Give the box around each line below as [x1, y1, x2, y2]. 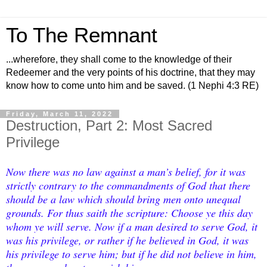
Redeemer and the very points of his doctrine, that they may [6, 67, 255, 77]
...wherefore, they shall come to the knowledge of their [6, 54, 232, 64]
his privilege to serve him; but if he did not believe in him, [6, 246, 257, 261]
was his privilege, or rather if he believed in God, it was [6, 232, 249, 247]
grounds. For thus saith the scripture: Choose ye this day [6, 205, 253, 220]
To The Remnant [6, 24, 157, 46]
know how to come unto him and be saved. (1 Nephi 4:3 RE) [6, 80, 259, 91]
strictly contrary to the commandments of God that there [6, 178, 250, 193]
